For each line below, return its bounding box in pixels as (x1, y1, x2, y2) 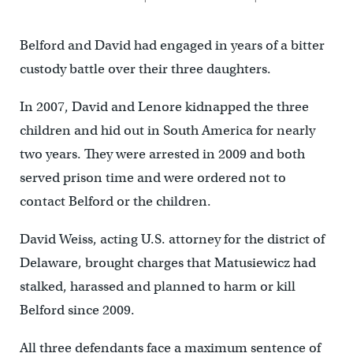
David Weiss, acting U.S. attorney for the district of (19, 231, 325, 248)
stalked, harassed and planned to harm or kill (19, 278, 295, 295)
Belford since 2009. (19, 302, 138, 319)
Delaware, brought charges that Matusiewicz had (19, 255, 316, 272)
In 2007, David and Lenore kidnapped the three (19, 98, 309, 116)
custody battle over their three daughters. (19, 61, 271, 78)
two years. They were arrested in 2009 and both (19, 146, 305, 163)
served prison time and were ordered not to (19, 169, 286, 187)
